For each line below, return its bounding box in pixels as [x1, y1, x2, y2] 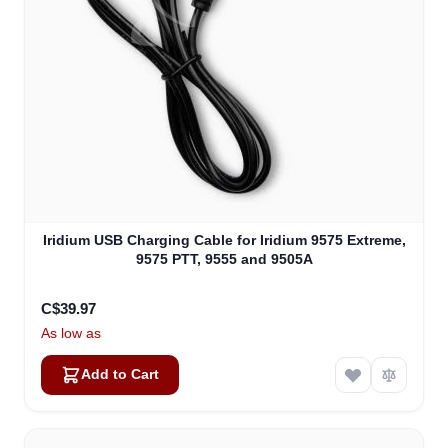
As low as [41, 324, 101, 341]
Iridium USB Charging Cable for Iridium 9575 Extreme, [42, 231, 406, 248]
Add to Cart [81, 366, 159, 382]
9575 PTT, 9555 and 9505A [135, 250, 313, 267]
